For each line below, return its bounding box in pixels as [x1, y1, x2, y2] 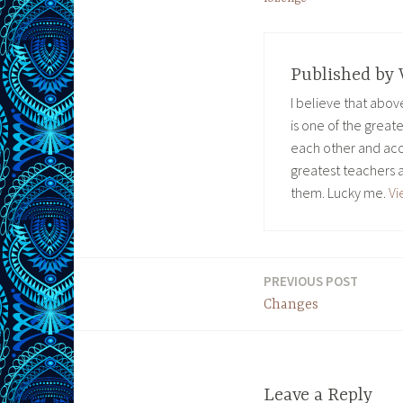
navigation [73, 318, 183, 345]
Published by [290, 65, 399, 86]
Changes [264, 297, 318, 314]
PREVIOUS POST [264, 273, 358, 291]
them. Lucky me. [290, 184, 389, 202]
